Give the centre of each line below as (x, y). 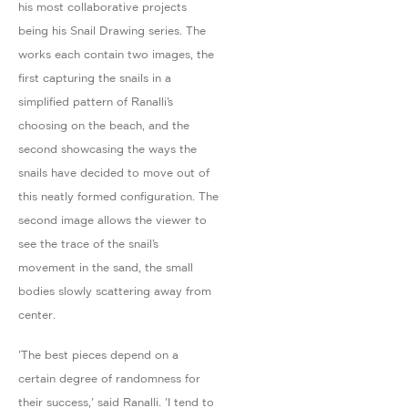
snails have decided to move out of (114, 172)
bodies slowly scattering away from (115, 291)
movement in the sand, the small (106, 267)
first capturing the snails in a (95, 77)
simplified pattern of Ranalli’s (96, 101)
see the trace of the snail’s (88, 243)
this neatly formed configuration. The (118, 196)
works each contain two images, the (116, 54)
